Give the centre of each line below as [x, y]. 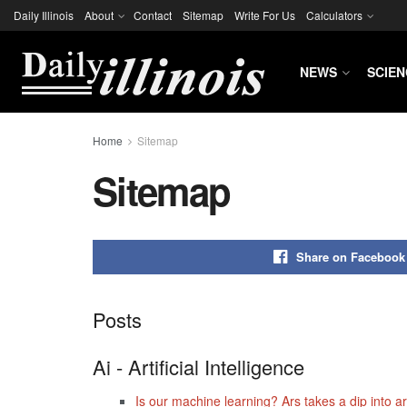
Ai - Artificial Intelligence [199, 366]
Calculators [334, 15]
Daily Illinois [44, 15]
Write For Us [265, 15]
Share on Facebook [351, 257]
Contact [153, 15]
